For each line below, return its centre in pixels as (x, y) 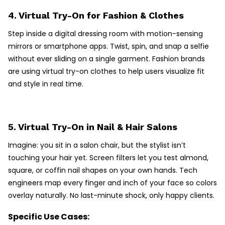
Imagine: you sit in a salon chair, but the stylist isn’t (97, 145)
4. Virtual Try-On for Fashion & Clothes (96, 16)
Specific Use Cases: (49, 217)
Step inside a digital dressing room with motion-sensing (105, 34)
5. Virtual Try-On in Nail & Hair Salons (93, 127)
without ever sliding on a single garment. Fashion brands (106, 59)
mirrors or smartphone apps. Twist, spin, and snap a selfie (108, 46)
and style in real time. (46, 84)
